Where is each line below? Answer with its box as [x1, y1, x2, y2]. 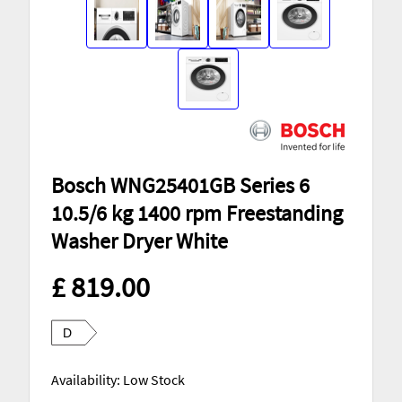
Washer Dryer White [51, 227, 228, 256]
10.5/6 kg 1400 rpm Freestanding [51, 199, 343, 228]
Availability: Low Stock [51, 371, 185, 389]
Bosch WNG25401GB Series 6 [51, 171, 310, 200]
